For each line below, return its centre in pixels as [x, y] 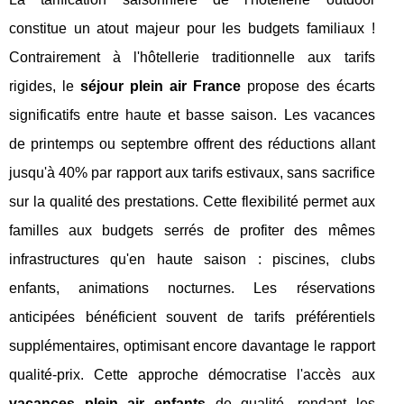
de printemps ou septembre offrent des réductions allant [192, 144]
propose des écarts [308, 87]
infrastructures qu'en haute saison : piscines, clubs [192, 260]
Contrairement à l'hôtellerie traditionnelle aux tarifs [192, 58]
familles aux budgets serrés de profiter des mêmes [192, 231]
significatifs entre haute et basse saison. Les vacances [192, 115]
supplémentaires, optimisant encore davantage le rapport [192, 346]
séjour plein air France [161, 87]
